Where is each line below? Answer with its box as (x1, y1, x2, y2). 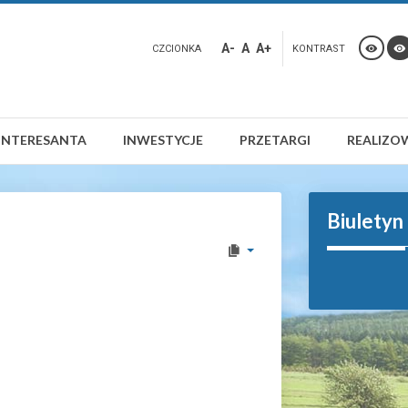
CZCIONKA (152, 43, 201, 55)
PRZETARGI (240, 132, 311, 148)
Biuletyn (327, 209, 403, 233)
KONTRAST (292, 43, 345, 55)
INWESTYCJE (123, 132, 203, 148)
